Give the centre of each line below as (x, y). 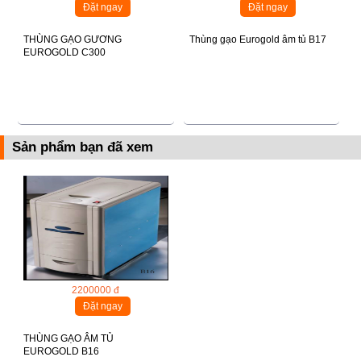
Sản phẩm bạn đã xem (82, 147)
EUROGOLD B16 (62, 351)
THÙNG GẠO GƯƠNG (73, 39)
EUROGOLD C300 (65, 52)
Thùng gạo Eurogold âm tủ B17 (257, 39)
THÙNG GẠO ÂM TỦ (69, 338)
